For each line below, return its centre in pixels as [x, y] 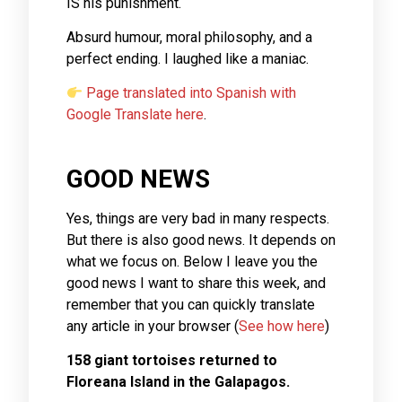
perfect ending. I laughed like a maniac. [188, 59]
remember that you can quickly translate [191, 304]
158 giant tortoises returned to [172, 361]
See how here [282, 326]
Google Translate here [135, 115]
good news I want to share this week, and [196, 283]
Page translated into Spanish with [192, 93]
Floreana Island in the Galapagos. [178, 382]
